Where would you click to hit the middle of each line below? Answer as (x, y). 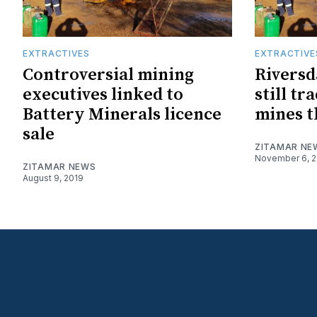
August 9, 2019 (53, 178)
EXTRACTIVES (56, 53)
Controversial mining (108, 75)
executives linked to (103, 94)
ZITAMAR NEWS (59, 166)
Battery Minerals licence (122, 114)
